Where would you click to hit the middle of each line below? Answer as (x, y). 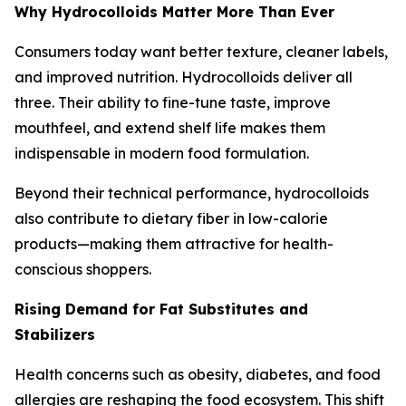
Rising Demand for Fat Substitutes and (161, 309)
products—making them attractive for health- (174, 244)
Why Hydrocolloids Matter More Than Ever (174, 12)
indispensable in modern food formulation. (162, 153)
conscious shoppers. (83, 269)
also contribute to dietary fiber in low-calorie (171, 218)
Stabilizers (55, 334)
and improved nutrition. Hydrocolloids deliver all (184, 77)
